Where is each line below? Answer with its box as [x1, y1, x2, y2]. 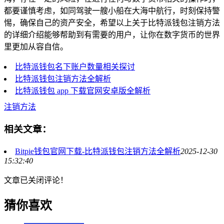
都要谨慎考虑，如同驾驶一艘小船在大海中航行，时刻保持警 [4, 6, 220, 15]
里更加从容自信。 [4, 42, 68, 51]
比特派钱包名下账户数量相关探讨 [15, 62, 135, 71]
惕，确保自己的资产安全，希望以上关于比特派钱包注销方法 [4, 18, 220, 27]
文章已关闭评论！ [4, 175, 68, 184]
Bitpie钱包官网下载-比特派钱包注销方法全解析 [15, 146, 180, 155]
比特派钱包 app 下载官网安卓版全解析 [15, 86, 150, 95]
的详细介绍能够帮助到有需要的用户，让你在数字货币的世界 [4, 30, 220, 39]
